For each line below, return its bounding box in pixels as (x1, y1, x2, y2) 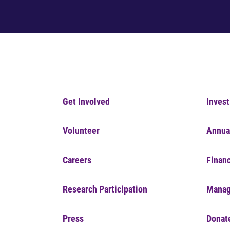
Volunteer (63, 125, 100, 136)
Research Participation (63, 184, 147, 195)
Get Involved (63, 96, 110, 107)
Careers (63, 155, 91, 165)
